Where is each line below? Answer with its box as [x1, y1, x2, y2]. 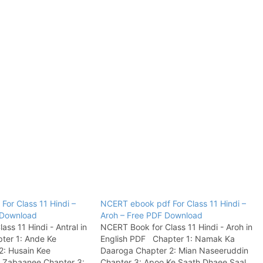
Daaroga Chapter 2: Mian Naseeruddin [100, 245, 248, 256]
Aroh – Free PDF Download [100, 210, 203, 221]
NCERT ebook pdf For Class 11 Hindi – [100, 198, 246, 209]
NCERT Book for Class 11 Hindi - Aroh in [100, 222, 252, 232]
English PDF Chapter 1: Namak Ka [100, 234, 235, 244]
